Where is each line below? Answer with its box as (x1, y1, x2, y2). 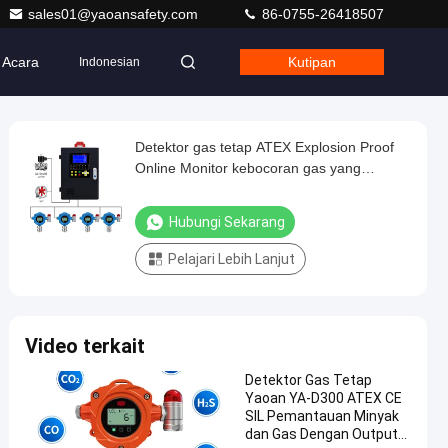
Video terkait (25, 334, 145, 358)
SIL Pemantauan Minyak (245, 408, 399, 424)
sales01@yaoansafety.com (28, 6, 202, 22)
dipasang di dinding (135, 181, 258, 197)
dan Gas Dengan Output (245, 426, 398, 442)
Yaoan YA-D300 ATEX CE (245, 390, 402, 406)
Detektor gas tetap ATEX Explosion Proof (135, 139, 394, 155)
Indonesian (79, 55, 140, 69)
